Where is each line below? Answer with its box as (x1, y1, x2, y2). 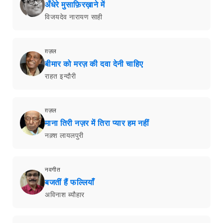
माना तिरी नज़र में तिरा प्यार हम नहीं (45, 118, 149, 127)
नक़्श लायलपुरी (45, 131, 84, 139)
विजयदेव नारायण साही (45, 12, 103, 21)
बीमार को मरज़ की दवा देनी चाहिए (45, 59, 143, 68)
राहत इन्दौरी (45, 72, 76, 80)
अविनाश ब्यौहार (45, 190, 85, 199)
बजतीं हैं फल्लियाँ (45, 178, 95, 187)
